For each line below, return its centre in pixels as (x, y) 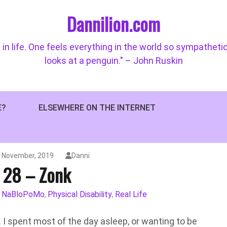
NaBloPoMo (23, 194)
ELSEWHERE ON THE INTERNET (97, 108)
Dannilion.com (113, 24)
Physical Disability (80, 194)
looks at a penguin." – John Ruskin (113, 61)
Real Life (131, 194)
